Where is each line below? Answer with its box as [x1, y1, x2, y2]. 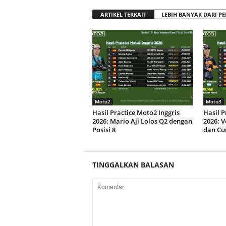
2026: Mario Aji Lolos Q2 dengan [92, 117, 192, 126]
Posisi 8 [92, 125, 116, 135]
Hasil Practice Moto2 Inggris [92, 108, 180, 118]
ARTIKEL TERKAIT [100, 11, 146, 19]
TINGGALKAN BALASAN [92, 160, 174, 170]
